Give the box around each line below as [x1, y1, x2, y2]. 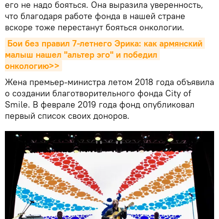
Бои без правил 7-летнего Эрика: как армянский [7, 38, 202, 49]
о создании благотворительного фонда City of [5, 88, 191, 99]
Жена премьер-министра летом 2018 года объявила [5, 76, 214, 88]
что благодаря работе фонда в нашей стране [5, 10, 185, 22]
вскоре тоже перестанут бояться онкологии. [5, 22, 184, 33]
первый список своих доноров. [5, 110, 130, 122]
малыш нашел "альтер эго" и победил [5, 49, 157, 61]
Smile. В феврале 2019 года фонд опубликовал [5, 99, 195, 110]
